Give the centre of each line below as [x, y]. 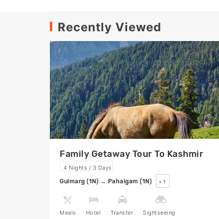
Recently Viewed [109, 27]
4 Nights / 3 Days [88, 167]
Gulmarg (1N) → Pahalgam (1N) [107, 181]
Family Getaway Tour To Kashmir [131, 154]
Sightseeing [159, 212]
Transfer [122, 212]
